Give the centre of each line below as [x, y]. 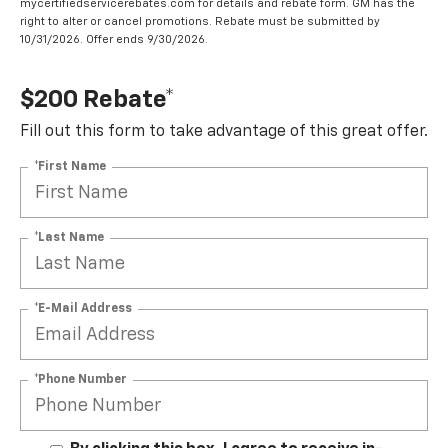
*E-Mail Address [83, 308]
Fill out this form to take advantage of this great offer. [224, 132]
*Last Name [69, 237]
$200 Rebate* [97, 100]
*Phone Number [80, 379]
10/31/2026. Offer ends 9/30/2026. [114, 40]
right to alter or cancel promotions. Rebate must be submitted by [200, 22]
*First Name [70, 166]
